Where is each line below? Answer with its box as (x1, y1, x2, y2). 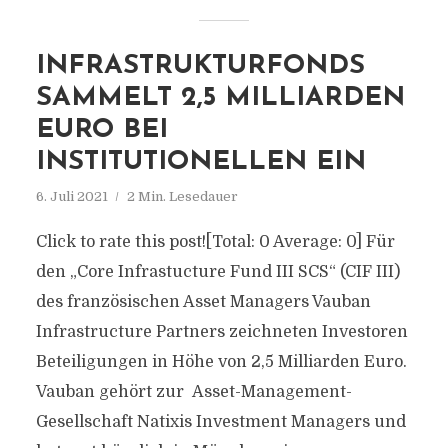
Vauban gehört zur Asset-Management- (35, 383, 352, 401)
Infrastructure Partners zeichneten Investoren (35, 323, 408, 341)
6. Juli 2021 (35, 189, 108, 204)
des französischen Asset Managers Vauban (35, 293, 371, 311)
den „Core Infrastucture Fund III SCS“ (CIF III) (35, 263, 400, 281)
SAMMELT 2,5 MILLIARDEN (35, 85, 405, 112)
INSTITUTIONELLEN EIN (35, 149, 366, 176)
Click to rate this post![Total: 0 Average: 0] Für (35, 233, 395, 251)
